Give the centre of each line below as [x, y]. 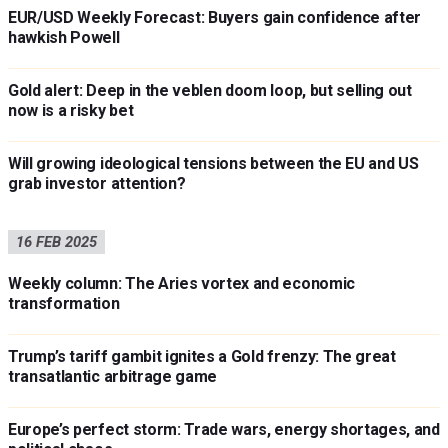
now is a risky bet [71, 110]
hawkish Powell [64, 37]
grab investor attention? [97, 183]
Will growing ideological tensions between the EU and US [213, 163]
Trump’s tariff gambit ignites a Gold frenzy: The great [202, 356]
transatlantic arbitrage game [113, 376]
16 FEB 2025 [56, 242]
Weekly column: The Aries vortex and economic [181, 283]
